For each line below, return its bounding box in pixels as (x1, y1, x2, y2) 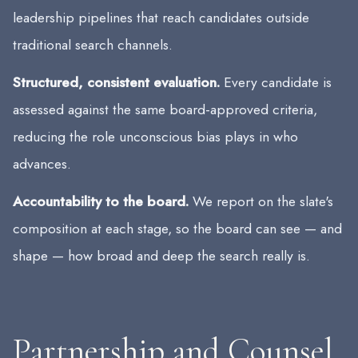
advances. (13, 153, 71, 174)
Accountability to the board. (13, 190, 189, 212)
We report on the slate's (189, 190, 333, 212)
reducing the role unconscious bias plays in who (13, 125, 298, 147)
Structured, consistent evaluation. (13, 71, 220, 93)
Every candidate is (220, 71, 332, 93)
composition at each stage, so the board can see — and (13, 217, 342, 239)
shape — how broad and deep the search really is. (13, 245, 310, 266)
